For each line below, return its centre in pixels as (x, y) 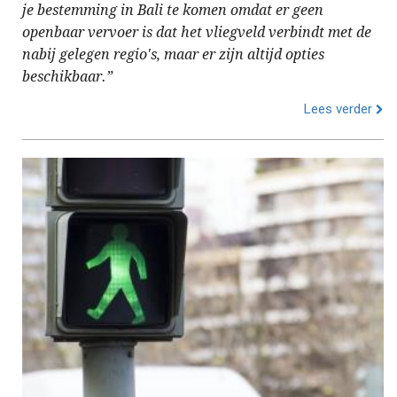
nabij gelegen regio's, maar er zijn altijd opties (173, 54)
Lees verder (340, 109)
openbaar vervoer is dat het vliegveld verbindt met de (197, 32)
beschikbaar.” (67, 76)
